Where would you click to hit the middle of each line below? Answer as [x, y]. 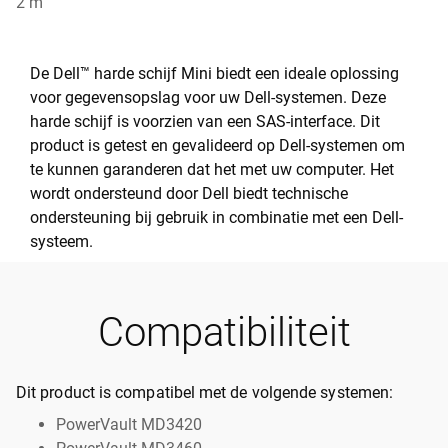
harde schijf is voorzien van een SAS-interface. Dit [205, 122]
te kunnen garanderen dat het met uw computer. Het [212, 170]
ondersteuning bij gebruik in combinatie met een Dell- [216, 218]
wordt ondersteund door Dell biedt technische [189, 194]
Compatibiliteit [224, 333]
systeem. [61, 242]
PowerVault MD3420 [129, 425]
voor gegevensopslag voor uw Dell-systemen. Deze [208, 98]
